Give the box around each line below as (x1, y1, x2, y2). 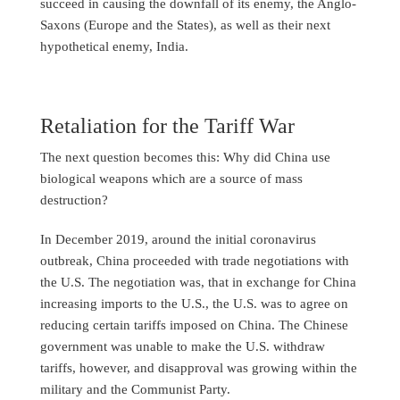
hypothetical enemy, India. (40, 38, 188, 54)
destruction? (40, 192, 108, 208)
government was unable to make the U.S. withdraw (40, 338, 325, 354)
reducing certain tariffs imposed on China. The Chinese (40, 317, 348, 333)
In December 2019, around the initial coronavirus (40, 231, 316, 247)
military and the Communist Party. (40, 381, 230, 397)
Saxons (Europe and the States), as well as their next (40, 17, 330, 33)
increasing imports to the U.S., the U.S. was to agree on (40, 296, 348, 312)
